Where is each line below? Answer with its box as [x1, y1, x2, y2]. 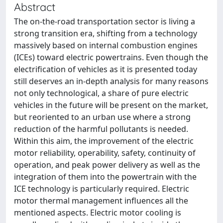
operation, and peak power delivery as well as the [14, 159, 200, 170]
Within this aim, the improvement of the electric [14, 135, 194, 146]
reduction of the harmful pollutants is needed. [14, 123, 188, 134]
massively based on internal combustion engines [14, 40, 198, 51]
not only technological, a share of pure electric [14, 88, 189, 99]
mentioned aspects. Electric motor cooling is [14, 207, 181, 218]
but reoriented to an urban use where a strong [14, 111, 191, 122]
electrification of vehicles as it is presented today [14, 64, 197, 75]
